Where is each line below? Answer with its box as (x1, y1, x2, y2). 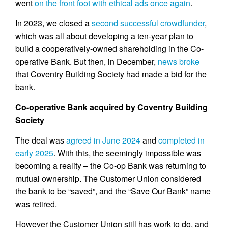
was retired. (15, 197, 59, 210)
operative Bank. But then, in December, (15, 55, 158, 67)
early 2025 (15, 147, 53, 159)
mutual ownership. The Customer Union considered (15, 172, 201, 184)
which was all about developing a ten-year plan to (15, 30, 193, 42)
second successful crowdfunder (92, 17, 205, 29)
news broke (158, 55, 199, 67)
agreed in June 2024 (66, 134, 140, 146)
